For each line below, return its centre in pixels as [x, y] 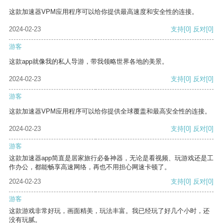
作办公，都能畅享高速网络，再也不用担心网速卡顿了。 [90, 167]
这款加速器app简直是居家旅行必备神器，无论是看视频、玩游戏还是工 [111, 158]
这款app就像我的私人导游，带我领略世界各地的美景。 [89, 62]
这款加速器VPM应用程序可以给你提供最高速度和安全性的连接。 [104, 12]
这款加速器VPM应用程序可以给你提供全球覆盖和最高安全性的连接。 [110, 111]
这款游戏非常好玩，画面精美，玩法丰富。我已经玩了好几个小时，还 [109, 211]
